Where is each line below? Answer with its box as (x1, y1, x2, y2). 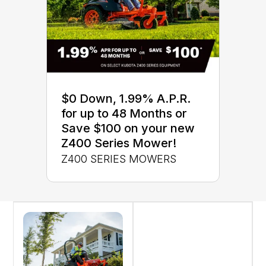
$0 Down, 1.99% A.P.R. (61, 91, 191, 106)
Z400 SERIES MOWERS (61, 152, 176, 165)
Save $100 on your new (61, 121, 195, 135)
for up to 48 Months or (61, 106, 187, 121)
